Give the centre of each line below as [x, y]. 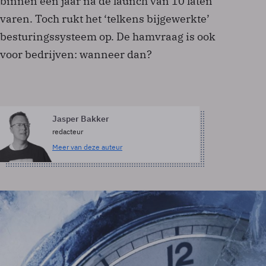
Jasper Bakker [81, 119]
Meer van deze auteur [87, 147]
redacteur [68, 132]
